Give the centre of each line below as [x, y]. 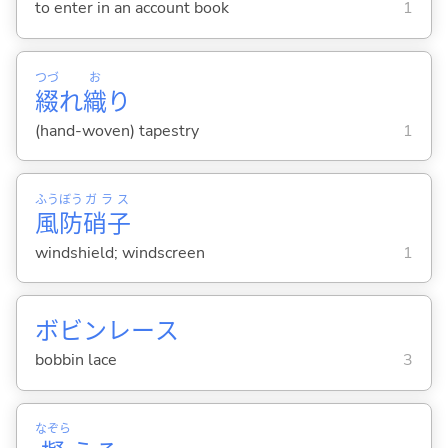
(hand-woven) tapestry [116, 130]
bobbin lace [75, 359]
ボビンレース [106, 330]
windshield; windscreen [119, 252]
